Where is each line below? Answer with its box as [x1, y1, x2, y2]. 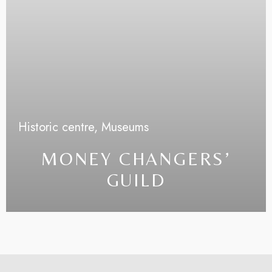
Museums [101, 118, 149, 136]
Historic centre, [18, 118, 101, 136]
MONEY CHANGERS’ [41, 148, 231, 169]
